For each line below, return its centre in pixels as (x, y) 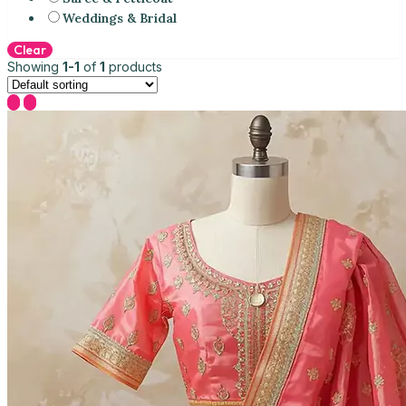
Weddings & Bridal (120, 18)
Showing (35, 66)
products (134, 66)
